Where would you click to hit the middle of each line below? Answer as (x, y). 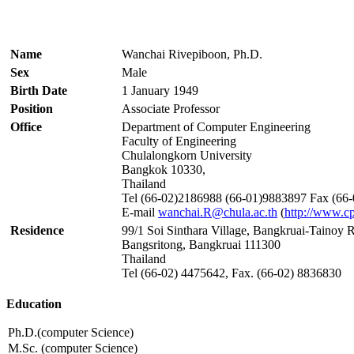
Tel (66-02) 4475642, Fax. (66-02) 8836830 (232, 273)
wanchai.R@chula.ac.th (218, 212)
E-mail (140, 212)
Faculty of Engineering (179, 141)
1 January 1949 (160, 90)
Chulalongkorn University (187, 155)
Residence (37, 230)
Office (26, 126)
